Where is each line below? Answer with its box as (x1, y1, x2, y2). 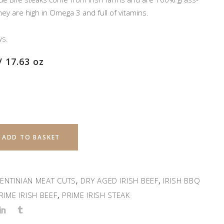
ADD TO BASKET (1, 133, 60, 141)
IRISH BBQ (163, 175, 200, 185)
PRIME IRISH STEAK (61, 190, 130, 200)
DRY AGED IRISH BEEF (80, 175, 158, 185)
